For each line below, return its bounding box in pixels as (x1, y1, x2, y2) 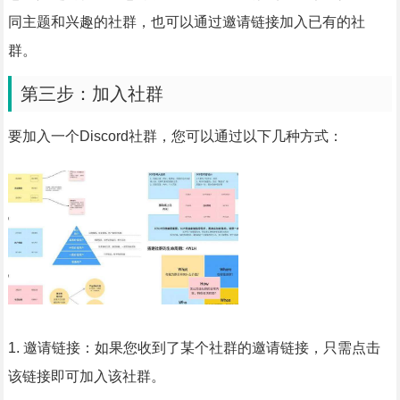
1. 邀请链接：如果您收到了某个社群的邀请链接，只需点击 (7, 340, 380, 356)
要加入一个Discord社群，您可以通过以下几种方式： (7, 129, 343, 145)
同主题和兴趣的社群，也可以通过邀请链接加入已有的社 (7, 14, 365, 30)
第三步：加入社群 (20, 84, 163, 104)
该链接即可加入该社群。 (7, 369, 165, 385)
